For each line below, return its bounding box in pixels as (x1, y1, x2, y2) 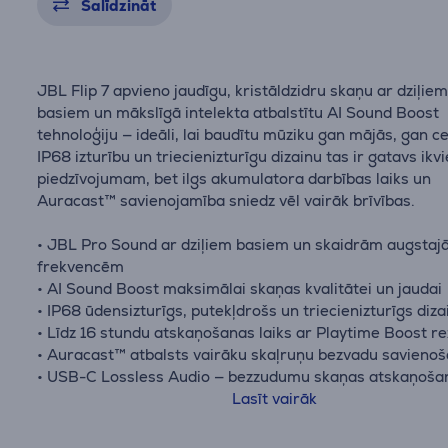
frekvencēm (37, 257, 125, 276)
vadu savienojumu (37, 389, 169, 408)
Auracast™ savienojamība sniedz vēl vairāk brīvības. (37, 191, 416, 210)
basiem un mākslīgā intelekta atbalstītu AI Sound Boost (37, 103, 440, 122)
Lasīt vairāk (232, 389, 318, 408)
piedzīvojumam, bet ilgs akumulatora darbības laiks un (37, 169, 432, 188)
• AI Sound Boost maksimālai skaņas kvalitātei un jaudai (37, 279, 443, 298)
